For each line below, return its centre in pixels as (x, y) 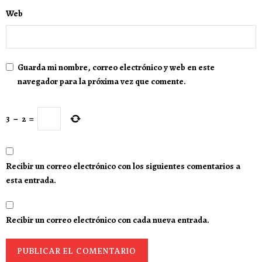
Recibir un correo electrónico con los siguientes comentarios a (123, 166)
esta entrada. (31, 180)
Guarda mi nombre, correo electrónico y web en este (116, 67)
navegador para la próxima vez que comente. (102, 81)
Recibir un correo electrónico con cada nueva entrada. (108, 220)
